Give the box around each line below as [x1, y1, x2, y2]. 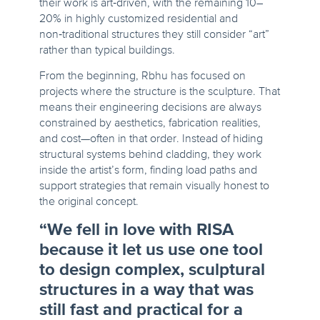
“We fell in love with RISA [39, 221, 234, 239]
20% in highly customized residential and [39, 14, 238, 26]
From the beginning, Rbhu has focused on [39, 71, 246, 83]
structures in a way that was [39, 281, 254, 299]
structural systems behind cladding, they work [39, 149, 261, 161]
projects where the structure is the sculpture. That [39, 86, 280, 99]
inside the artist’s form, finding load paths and [39, 165, 257, 177]
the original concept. [39, 196, 139, 209]
